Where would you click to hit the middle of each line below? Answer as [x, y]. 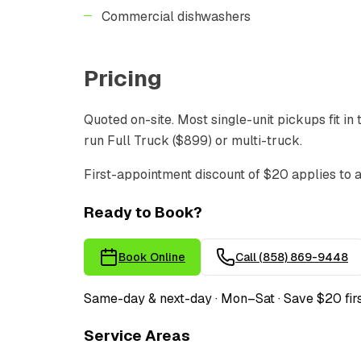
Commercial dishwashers [176, 16]
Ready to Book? [143, 212]
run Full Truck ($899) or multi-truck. [193, 140]
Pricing [123, 78]
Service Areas [137, 335]
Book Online [152, 257]
